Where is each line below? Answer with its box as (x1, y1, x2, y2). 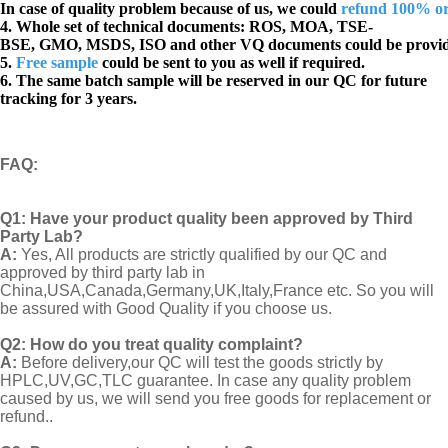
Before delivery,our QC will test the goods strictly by (17, 353, 383, 371)
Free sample (16, 53, 98, 71)
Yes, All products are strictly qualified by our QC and (21, 245, 387, 263)
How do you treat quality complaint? (30, 335, 303, 353)
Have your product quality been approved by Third (30, 209, 413, 227)
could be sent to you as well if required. (98, 53, 365, 71)
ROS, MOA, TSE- (249, 17, 373, 35)
